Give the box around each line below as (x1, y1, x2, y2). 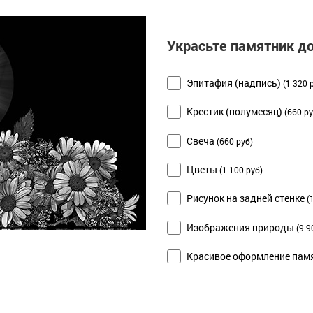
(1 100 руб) (219, 164, 263, 175)
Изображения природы (184, 220, 296, 234)
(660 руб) (217, 136, 253, 147)
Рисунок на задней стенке (184, 191, 307, 205)
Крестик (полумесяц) (184, 105, 284, 119)
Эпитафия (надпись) (184, 75, 283, 89)
